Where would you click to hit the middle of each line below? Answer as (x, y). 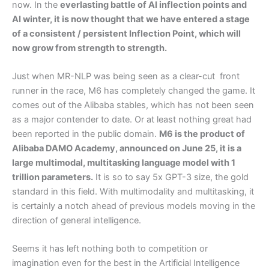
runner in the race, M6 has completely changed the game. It (134, 91)
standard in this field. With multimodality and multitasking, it (133, 192)
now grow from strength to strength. (89, 48)
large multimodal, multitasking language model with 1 (124, 163)
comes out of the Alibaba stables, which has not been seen (133, 105)
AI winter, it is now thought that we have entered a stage (131, 19)
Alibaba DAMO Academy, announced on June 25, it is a (127, 149)
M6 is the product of (202, 134)
